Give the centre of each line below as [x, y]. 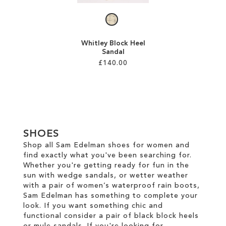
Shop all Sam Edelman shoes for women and [106, 145]
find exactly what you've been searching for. [107, 155]
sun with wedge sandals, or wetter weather [106, 176]
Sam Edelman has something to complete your [110, 196]
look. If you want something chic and [93, 206]
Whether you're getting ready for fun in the [106, 165]
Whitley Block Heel [113, 43]
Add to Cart [141, 88]
